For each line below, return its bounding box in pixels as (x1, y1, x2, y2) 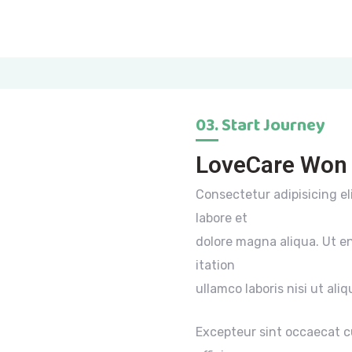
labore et (196, 211, 247, 226)
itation (196, 258, 235, 273)
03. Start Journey (196, 112, 325, 141)
